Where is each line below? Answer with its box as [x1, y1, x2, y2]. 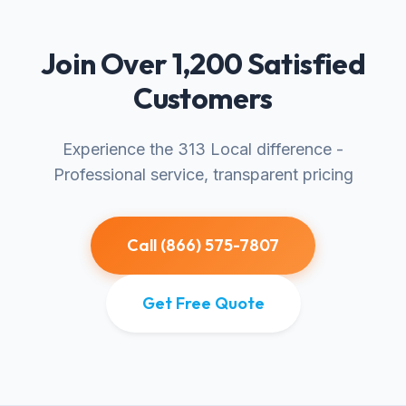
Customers [133, 80, 273, 116]
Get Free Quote [141, 293, 265, 314]
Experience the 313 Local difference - [63, 140, 343, 159]
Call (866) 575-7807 [127, 235, 279, 256]
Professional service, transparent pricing [53, 165, 353, 184]
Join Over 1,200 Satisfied [41, 45, 365, 82]
